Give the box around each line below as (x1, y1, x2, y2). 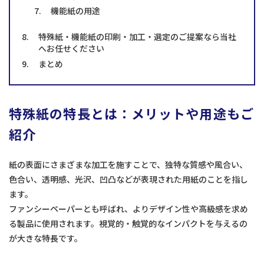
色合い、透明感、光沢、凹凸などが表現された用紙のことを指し (9, 173, 248, 185)
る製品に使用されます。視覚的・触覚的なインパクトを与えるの (9, 217, 247, 229)
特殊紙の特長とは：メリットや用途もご (9, 103, 254, 123)
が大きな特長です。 (9, 232, 82, 244)
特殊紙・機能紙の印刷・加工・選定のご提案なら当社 (38, 31, 236, 43)
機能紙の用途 (51, 5, 100, 17)
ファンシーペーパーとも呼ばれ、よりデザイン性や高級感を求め (9, 202, 248, 214)
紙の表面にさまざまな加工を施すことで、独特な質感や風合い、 (9, 158, 247, 170)
